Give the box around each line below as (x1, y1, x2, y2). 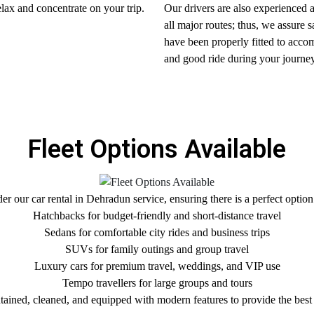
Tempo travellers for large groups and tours (62, 276, 252, 289)
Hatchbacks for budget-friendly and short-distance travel (33, 209, 281, 221)
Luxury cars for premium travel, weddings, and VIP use (34, 259, 280, 272)
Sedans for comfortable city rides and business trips (44, 226, 270, 238)
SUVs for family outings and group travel (65, 243, 249, 255)
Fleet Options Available (28, 135, 286, 165)
